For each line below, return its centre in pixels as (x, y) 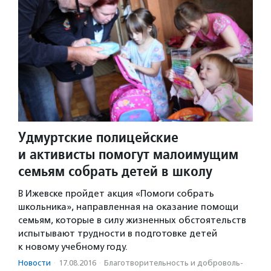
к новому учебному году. (73, 247)
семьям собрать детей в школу (115, 171)
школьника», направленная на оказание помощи (128, 207)
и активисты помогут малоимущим (128, 154)
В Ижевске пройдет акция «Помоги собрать (116, 194)
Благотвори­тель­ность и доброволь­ (174, 263)
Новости (34, 263)
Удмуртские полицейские (98, 137)
